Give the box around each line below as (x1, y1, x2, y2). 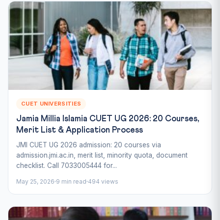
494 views (88, 177, 118, 185)
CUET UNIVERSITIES (21, 100, 82, 107)
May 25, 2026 (16, 177, 55, 185)
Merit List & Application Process (16, 126, 143, 135)
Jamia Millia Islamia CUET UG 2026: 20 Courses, (16, 114, 199, 123)
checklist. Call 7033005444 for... (16, 161, 117, 169)
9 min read (56, 177, 86, 185)
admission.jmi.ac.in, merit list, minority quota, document (16, 151, 188, 159)
